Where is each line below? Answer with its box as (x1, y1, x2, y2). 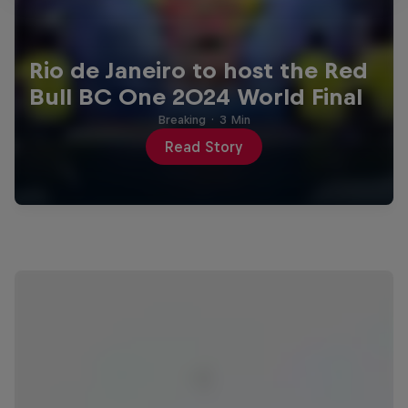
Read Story (164, 138, 243, 156)
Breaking (157, 113, 206, 127)
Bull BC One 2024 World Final (29, 84, 362, 110)
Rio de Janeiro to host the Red (29, 57, 368, 84)
